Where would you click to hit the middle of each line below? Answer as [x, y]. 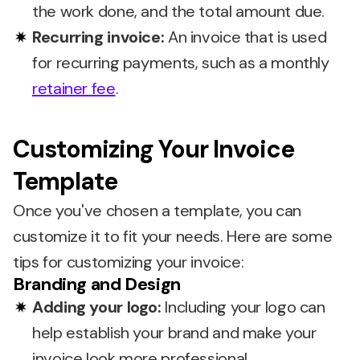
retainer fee [74, 88]
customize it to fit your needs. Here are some [173, 236]
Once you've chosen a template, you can [157, 211]
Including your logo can [243, 307]
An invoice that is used [245, 37]
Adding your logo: [97, 307]
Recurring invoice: [98, 37]
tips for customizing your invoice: [129, 262]
